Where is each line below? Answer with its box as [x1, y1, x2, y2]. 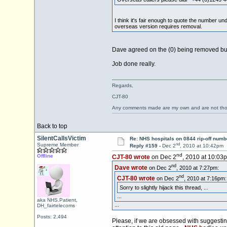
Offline [36, 153, 53, 159]
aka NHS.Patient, [36, 197, 78, 203]
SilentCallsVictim [36, 135, 86, 142]
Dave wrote [114, 164, 147, 171]
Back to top [36, 123, 67, 130]
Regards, [111, 83, 133, 88]
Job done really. [111, 60, 156, 67]
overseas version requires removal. [114, 23, 202, 29]
